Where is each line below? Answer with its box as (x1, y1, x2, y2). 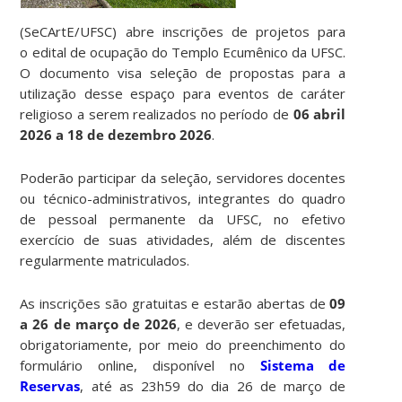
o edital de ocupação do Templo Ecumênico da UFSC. (20, 42, 346, 61)
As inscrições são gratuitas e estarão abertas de (20, 293, 330, 312)
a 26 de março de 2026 (20, 314, 177, 333)
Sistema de (259, 355, 346, 374)
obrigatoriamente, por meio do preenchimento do (20, 335, 346, 354)
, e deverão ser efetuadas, (176, 314, 346, 333)
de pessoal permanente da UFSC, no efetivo (20, 209, 346, 228)
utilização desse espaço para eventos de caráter (20, 83, 346, 102)
